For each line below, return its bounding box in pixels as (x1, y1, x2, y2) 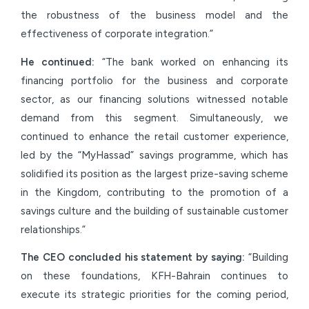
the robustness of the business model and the (21, 9, 288, 22)
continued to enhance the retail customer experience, (21, 130, 288, 143)
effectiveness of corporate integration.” (21, 28, 213, 41)
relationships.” (21, 223, 86, 236)
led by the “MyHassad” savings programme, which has (21, 148, 288, 161)
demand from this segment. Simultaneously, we (21, 111, 288, 124)
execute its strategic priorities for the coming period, (21, 288, 288, 301)
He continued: (21, 55, 95, 68)
